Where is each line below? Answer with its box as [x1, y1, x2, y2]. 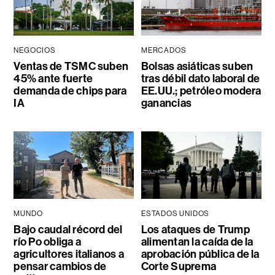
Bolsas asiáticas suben [141, 60, 254, 74]
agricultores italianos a [14, 247, 125, 261]
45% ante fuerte [14, 72, 93, 86]
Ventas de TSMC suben [14, 60, 129, 74]
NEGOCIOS [14, 46, 56, 55]
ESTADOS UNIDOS [141, 209, 210, 219]
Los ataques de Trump [141, 223, 250, 237]
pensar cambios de [14, 260, 107, 274]
